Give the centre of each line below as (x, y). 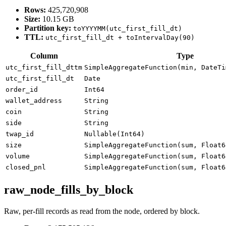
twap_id (20, 134)
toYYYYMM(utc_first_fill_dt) (128, 29)
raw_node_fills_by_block (69, 190)
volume (18, 156)
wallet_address (34, 101)
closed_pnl (26, 167)
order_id (22, 90)
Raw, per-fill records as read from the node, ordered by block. (102, 211)
